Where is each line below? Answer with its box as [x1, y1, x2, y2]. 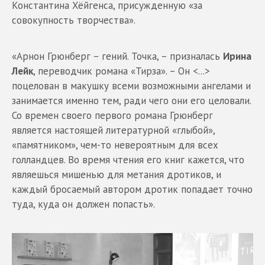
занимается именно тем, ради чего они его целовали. [12, 94, 251, 107]
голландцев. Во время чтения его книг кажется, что [12, 153, 244, 166]
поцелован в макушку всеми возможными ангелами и [12, 79, 251, 92]
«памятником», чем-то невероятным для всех [12, 138, 218, 151]
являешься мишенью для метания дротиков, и [12, 168, 221, 181]
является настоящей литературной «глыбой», [12, 124, 215, 137]
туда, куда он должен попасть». [12, 198, 155, 211]
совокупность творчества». [12, 14, 135, 27]
